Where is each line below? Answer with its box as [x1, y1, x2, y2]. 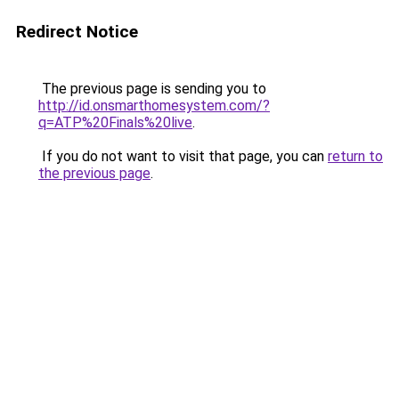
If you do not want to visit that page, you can [38, 148, 328, 165]
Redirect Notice [16, 21, 138, 42]
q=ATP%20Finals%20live [38, 114, 192, 131]
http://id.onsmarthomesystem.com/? [38, 97, 270, 114]
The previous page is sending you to [38, 80, 266, 97]
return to [328, 148, 383, 165]
